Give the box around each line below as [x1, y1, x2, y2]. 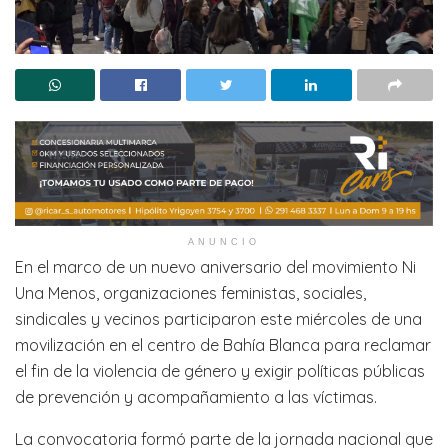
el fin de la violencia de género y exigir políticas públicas [15, 360, 425, 381]
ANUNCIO [188, 236, 260, 247]
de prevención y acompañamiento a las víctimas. [15, 386, 377, 407]
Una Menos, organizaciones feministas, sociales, [15, 282, 366, 303]
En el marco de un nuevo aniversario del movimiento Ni [15, 256, 416, 277]
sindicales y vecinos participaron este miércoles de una [15, 308, 422, 329]
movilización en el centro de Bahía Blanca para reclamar [15, 334, 431, 355]
